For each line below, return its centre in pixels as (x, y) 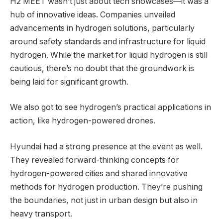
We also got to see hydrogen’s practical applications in (111, 108)
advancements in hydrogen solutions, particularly (102, 28)
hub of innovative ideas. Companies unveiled (93, 14)
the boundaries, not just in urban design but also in (104, 200)
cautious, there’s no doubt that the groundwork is (102, 68)
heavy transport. (41, 214)
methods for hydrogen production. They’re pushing (106, 187)
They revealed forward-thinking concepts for (95, 160)
